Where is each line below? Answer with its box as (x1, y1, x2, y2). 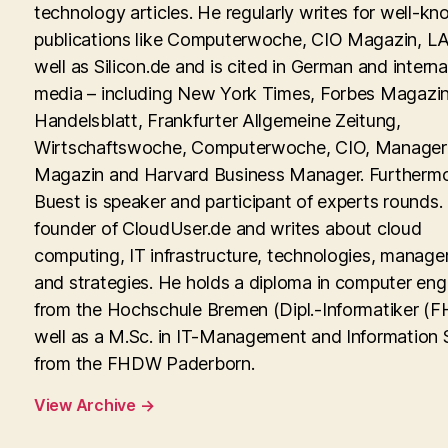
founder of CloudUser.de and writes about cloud (34, 218, 422, 239)
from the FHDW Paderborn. (34, 353, 255, 374)
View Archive (34, 395, 140, 415)
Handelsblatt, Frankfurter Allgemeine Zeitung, (34, 110, 401, 131)
